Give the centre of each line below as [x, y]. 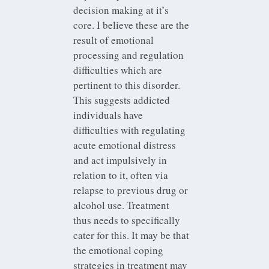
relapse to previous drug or [131, 190]
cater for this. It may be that [131, 235]
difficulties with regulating [130, 130]
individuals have [108, 115]
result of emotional [114, 40]
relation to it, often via [121, 175]
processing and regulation [129, 55]
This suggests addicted [122, 100]
